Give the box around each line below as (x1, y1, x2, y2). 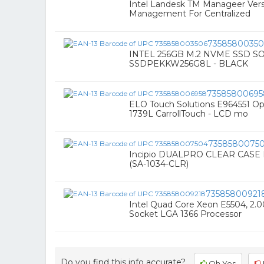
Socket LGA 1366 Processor (129, 209, 242, 219)
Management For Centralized (129, 8, 250, 19)
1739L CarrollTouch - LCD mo (129, 108, 248, 119)
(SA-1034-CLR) (129, 159, 189, 169)
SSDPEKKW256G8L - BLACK (129, 58, 248, 69)
